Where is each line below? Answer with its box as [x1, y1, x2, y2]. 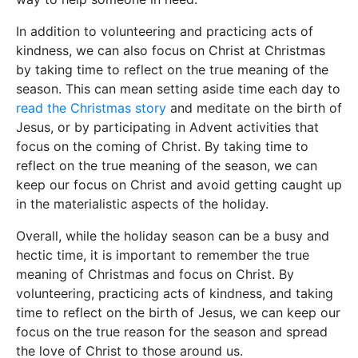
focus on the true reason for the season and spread [16, 324, 328, 340]
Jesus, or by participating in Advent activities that [16, 119, 319, 136]
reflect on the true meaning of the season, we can [16, 157, 317, 174]
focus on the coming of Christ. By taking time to [16, 138, 308, 155]
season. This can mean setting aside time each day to [16, 81, 340, 97]
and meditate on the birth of [166, 100, 342, 117]
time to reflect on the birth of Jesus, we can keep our [16, 304, 340, 321]
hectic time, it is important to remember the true [16, 247, 309, 264]
